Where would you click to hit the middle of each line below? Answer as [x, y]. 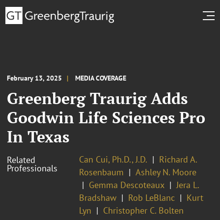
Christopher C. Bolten [143, 210]
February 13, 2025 [34, 78]
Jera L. [188, 185]
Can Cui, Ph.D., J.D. [113, 159]
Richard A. [178, 159]
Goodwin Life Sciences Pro [106, 117]
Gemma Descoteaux [127, 185]
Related [21, 160]
